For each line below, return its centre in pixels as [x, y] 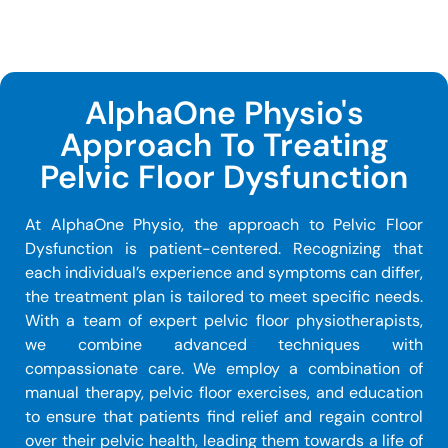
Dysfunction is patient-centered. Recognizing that [224, 248]
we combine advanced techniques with [224, 344]
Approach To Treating [224, 144]
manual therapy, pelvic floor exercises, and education [224, 392]
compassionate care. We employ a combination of [224, 368]
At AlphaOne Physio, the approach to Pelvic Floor [224, 224]
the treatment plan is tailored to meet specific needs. [224, 296]
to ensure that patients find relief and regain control [224, 416]
